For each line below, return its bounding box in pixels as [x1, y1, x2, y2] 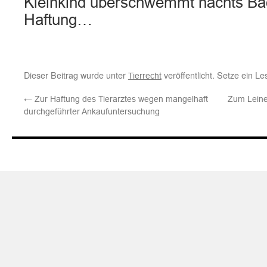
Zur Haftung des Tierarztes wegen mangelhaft [32, 94, 208, 104]
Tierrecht [128, 71, 162, 80]
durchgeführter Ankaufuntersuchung [24, 107, 160, 116]
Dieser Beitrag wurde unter [24, 69, 128, 81]
